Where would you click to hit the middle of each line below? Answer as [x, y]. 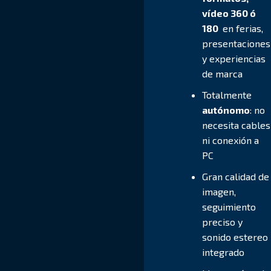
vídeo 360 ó [229, 13]
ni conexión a [231, 140]
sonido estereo [235, 237]
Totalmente [227, 94]
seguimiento [229, 206]
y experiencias [234, 58]
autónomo [226, 109]
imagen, [219, 191]
